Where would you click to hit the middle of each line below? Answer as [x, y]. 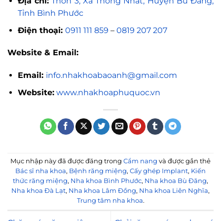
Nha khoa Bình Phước [106, 181]
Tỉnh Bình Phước [50, 13]
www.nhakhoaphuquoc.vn [108, 92]
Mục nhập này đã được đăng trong [67, 161]
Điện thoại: [41, 30]
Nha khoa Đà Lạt [38, 191]
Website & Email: [43, 53]
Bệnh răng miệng [98, 171]
